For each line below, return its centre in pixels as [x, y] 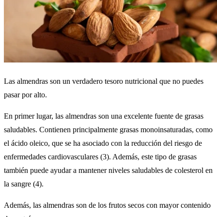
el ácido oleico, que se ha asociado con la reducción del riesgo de [103, 143]
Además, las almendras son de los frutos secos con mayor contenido [107, 205]
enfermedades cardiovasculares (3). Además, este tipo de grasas [100, 156]
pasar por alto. [25, 94]
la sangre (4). [24, 184]
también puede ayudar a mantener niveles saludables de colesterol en [108, 170]
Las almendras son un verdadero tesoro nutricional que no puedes [104, 81]
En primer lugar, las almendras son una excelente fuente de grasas [104, 116]
